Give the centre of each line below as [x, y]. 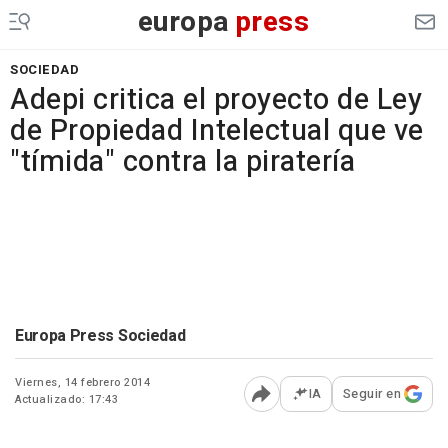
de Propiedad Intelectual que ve [217, 131]
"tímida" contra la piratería [182, 162]
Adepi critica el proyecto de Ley [216, 100]
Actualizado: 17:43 [66, 399]
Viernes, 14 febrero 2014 [82, 382]
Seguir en [371, 393]
